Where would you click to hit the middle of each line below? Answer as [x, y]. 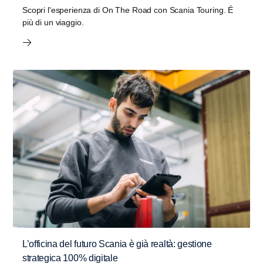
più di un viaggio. [53, 22]
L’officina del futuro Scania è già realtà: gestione [117, 244]
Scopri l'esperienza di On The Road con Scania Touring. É [128, 10]
